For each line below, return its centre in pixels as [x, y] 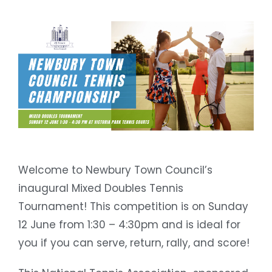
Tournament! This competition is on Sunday [133, 207]
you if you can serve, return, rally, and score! [134, 243]
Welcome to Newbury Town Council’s [115, 170]
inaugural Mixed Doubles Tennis [101, 189]
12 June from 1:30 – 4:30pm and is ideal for [129, 225]
